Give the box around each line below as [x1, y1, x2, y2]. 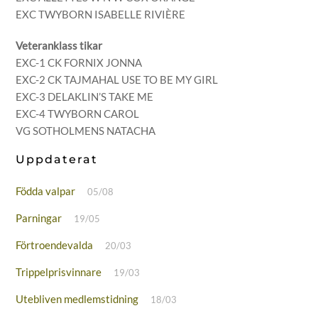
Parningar [16, 212, 62, 224]
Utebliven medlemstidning [16, 292, 139, 305]
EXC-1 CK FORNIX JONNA [16, 55, 143, 69]
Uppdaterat [16, 153, 99, 166]
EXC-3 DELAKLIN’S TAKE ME [16, 89, 154, 103]
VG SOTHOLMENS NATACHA [16, 124, 156, 137]
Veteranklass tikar [16, 38, 103, 52]
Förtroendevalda [16, 238, 94, 251]
